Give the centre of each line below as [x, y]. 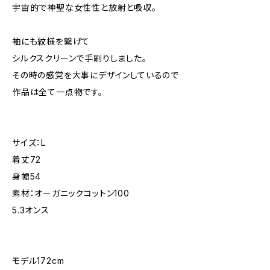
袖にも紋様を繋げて [51, 41]
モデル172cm [38, 261]
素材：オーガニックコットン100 [71, 193]
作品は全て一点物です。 [58, 92]
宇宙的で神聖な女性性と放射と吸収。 [84, 8]
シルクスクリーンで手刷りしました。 [80, 58]
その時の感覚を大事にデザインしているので [96, 75]
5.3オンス [31, 210]
